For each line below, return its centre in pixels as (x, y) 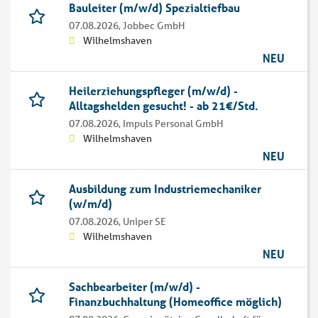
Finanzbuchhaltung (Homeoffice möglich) (175, 302)
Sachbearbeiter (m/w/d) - (135, 287)
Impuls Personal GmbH (173, 124)
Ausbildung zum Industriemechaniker (165, 189)
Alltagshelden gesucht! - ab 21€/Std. (164, 106)
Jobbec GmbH (154, 26)
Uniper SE (144, 222)
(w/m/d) (91, 204)
